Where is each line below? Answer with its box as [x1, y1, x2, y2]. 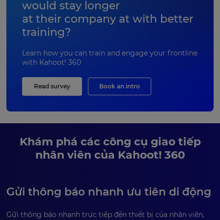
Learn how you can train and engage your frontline [22, 48, 197, 57]
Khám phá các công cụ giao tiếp [19, 135, 201, 148]
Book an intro [99, 82, 140, 90]
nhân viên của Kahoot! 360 [35, 148, 185, 162]
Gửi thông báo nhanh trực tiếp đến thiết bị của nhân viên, [6, 210, 204, 219]
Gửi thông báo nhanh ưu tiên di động [6, 185, 211, 198]
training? [22, 25, 71, 39]
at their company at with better [22, 12, 193, 26]
